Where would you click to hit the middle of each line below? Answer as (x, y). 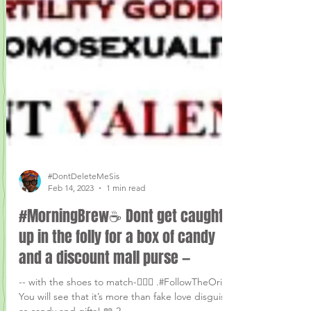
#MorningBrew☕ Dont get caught (121, 244)
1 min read (126, 216)
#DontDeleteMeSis (84, 204)
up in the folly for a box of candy (117, 264)
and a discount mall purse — (104, 285)
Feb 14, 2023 (71, 216)
